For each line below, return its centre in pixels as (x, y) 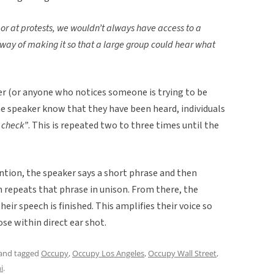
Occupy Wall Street (182, 253)
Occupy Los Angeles (108, 253)
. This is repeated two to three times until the (124, 125)
